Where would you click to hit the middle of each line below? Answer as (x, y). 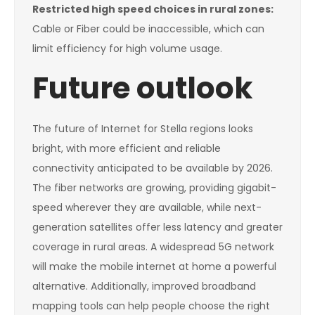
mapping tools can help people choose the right (151, 306)
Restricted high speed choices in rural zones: (153, 9)
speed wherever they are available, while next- (147, 208)
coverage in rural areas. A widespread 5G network (153, 247)
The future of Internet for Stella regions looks (143, 129)
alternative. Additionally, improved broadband (144, 287)
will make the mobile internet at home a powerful (154, 267)
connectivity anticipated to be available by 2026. (153, 168)
